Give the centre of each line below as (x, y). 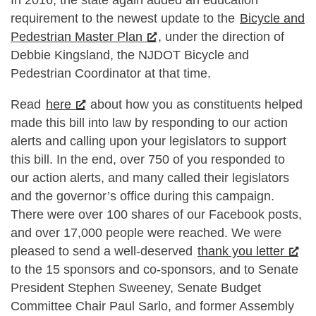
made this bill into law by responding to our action (149, 122)
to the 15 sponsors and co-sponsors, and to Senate (154, 269)
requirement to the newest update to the (124, 18)
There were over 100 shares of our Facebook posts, (156, 214)
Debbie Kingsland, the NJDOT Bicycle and (130, 55)
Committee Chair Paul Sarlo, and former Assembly (152, 306)
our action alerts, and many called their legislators (150, 177)
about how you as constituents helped (195, 104)
